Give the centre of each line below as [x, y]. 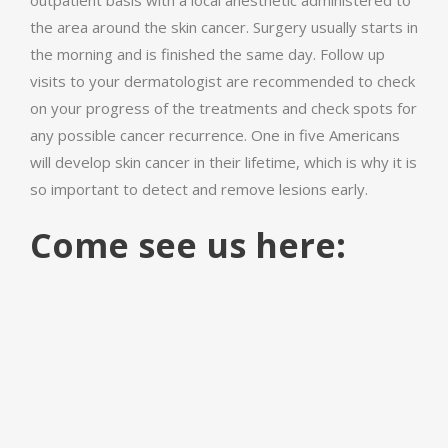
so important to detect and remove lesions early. [199, 189]
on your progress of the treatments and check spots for [223, 108]
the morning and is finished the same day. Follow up [207, 54]
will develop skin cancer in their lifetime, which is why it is [223, 162]
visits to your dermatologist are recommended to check [222, 81]
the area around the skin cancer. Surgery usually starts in [224, 27]
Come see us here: [188, 245]
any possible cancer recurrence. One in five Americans [215, 135]
